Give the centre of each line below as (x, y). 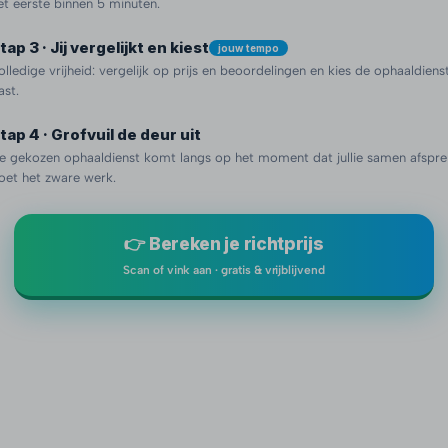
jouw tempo (248, 47)
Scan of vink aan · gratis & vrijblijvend (224, 270)
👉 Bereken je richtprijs (224, 243)
